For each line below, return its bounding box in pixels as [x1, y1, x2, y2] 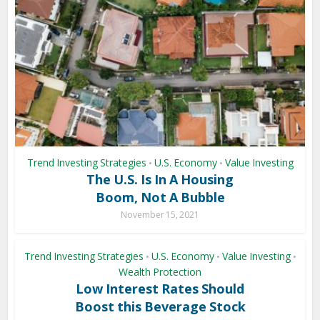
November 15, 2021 [121, 209, 199, 221]
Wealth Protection [119, 265, 201, 279]
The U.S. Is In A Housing [86, 171, 234, 189]
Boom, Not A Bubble [95, 189, 225, 206]
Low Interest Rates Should [76, 280, 244, 298]
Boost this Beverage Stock [74, 298, 246, 316]
